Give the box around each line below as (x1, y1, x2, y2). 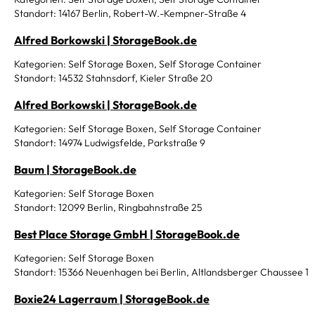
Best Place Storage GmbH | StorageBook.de (14, 227, 240, 241)
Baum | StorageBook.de (14, 162, 136, 176)
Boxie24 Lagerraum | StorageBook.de (14, 292, 210, 306)
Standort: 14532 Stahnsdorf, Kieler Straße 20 (14, 72, 212, 84)
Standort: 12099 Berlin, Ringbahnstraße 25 (14, 201, 202, 214)
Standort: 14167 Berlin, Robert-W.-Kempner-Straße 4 (14, 7, 246, 20)
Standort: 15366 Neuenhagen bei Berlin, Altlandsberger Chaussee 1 (14, 266, 309, 278)
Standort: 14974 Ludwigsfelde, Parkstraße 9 (14, 136, 205, 149)
